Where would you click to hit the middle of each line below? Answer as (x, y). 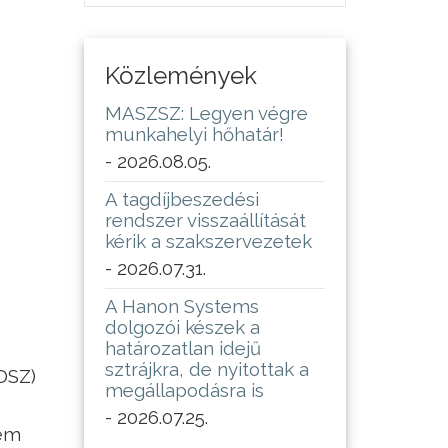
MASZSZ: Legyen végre (206, 113)
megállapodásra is (184, 390)
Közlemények (180, 76)
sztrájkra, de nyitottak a (206, 369)
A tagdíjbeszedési (181, 199)
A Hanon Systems (181, 306)
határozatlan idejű (182, 348)
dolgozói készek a (182, 327)
